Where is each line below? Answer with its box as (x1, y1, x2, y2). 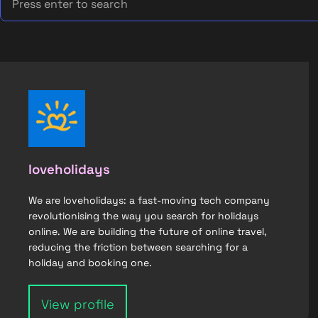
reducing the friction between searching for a (28, 241, 248, 253)
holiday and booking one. (28, 256, 152, 269)
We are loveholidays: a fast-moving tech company (28, 194, 270, 207)
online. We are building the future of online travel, (28, 225, 267, 238)
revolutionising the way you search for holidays (28, 209, 258, 222)
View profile (41, 296, 114, 312)
